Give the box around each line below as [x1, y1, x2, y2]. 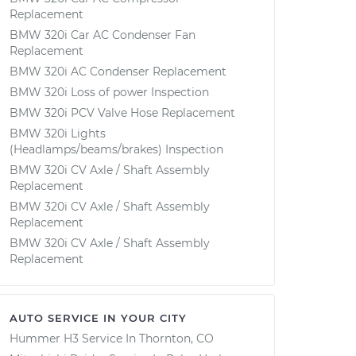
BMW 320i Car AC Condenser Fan [10, 28, 195, 42]
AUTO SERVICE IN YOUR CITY [10, 311, 187, 324]
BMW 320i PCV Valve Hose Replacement [10, 106, 235, 120]
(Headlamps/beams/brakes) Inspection [10, 142, 223, 157]
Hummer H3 [10, 331, 79, 346]
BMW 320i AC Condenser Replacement [10, 64, 226, 79]
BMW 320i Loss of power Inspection [10, 85, 209, 99]
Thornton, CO [139, 331, 214, 346]
